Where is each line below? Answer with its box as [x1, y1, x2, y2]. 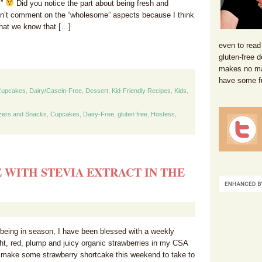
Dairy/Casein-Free [29, 87, 82, 94]
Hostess [151, 111, 175, 118]
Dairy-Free [83, 111, 114, 118]
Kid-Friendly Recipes [112, 87, 171, 94]
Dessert [85, 87, 108, 94]
